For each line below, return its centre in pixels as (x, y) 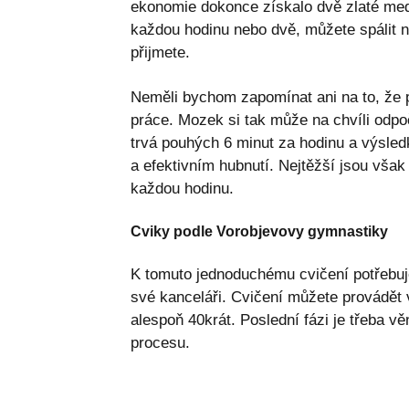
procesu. (160, 342)
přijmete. (160, 52)
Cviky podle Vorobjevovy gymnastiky (259, 231)
